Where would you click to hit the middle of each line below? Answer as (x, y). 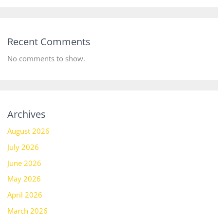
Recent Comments (49, 42)
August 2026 (28, 131)
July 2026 (23, 147)
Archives (26, 114)
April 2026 (25, 194)
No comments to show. (46, 59)
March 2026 (27, 210)
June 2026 (24, 163)
